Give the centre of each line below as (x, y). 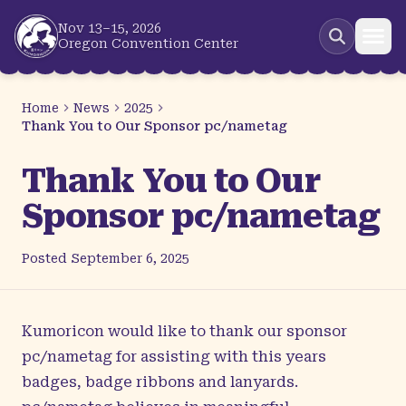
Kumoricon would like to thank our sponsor (184, 331)
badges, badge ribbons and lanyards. (160, 382)
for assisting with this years (219, 357)
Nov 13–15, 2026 (110, 28)
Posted (46, 258)
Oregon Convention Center (148, 43)
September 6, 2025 (130, 258)
